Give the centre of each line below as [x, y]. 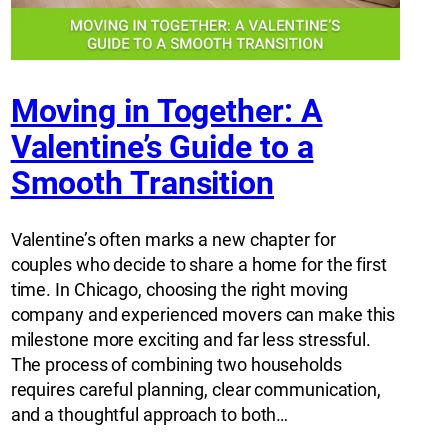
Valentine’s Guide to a [162, 146]
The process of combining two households [176, 365]
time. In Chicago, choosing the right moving [179, 290]
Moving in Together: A [166, 110]
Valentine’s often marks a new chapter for [173, 240]
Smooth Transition [142, 182]
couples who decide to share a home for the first [198, 265]
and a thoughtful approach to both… [149, 415]
